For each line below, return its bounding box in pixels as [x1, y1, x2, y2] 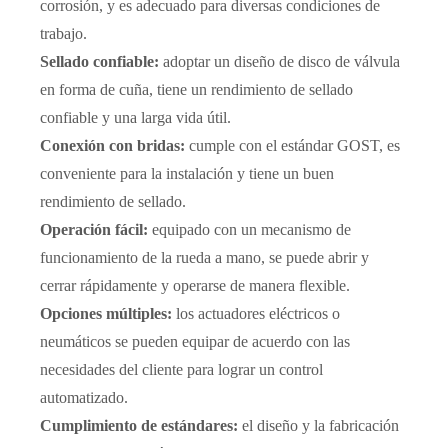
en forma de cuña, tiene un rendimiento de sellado [40, 81, 353, 98]
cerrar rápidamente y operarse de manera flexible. [40, 277, 350, 294]
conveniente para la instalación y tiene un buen [40, 165, 334, 182]
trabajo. [40, 25, 87, 42]
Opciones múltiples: [40, 305, 176, 322]
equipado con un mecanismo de [152, 221, 351, 238]
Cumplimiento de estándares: [40, 417, 242, 434]
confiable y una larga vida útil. [40, 109, 231, 126]
